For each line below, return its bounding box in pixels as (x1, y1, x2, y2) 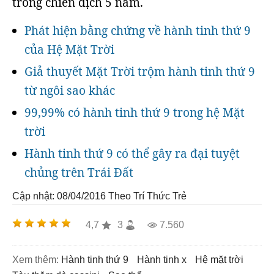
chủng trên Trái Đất (24, 165, 133, 180)
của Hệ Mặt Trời (24, 42, 114, 57)
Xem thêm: (12, 254, 59, 265)
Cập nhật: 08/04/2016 (12, 191, 106, 201)
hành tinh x (144, 254, 187, 265)
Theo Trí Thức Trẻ (108, 191, 187, 201)
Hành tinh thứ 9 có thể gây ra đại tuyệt (24, 146, 240, 161)
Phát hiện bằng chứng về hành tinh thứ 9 (24, 23, 251, 39)
